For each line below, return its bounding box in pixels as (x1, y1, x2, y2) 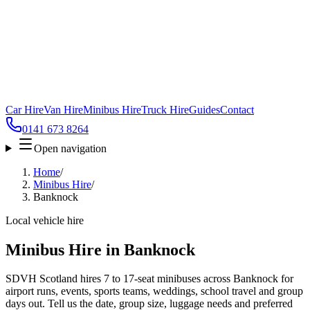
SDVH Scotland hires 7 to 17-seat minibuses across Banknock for (6, 273, 293, 285)
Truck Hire (141, 103, 189, 116)
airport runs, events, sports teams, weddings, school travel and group (6, 285, 303, 298)
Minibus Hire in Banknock (6, 240, 195, 259)
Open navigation (33, 142, 107, 154)
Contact (220, 103, 254, 116)
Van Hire (44, 103, 83, 116)
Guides (189, 103, 220, 116)
